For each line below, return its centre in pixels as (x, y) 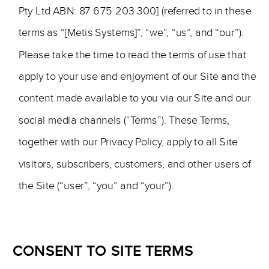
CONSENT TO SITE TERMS (103, 251)
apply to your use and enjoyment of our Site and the (138, 77)
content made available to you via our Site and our (134, 98)
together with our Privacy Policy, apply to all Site (128, 142)
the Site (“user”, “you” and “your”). (96, 186)
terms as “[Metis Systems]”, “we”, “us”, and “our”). (131, 33)
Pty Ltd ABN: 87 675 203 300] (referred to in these (135, 11)
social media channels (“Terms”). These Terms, (124, 120)
